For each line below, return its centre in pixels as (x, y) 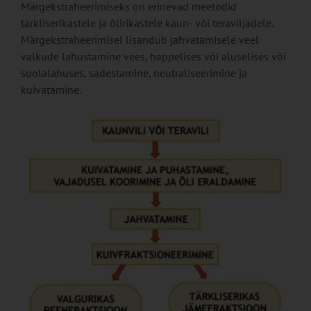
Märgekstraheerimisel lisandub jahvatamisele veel (140, 40)
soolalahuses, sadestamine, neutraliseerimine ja (134, 73)
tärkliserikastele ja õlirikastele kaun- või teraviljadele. (146, 23)
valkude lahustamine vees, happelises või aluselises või (153, 57)
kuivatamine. (51, 90)
